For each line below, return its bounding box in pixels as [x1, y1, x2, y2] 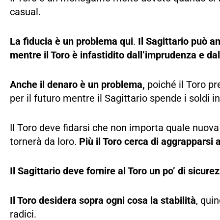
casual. [10, 6, 43, 18]
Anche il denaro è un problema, [10, 79, 147, 90]
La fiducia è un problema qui [10, 35, 133, 47]
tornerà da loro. [10, 136, 79, 147]
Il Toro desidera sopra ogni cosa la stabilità [10, 194, 196, 206]
